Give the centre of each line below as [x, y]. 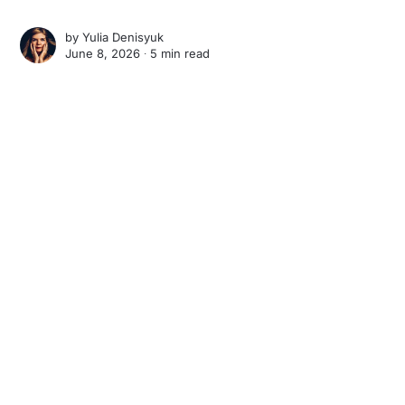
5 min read [180, 54]
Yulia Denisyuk [123, 38]
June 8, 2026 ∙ [108, 54]
